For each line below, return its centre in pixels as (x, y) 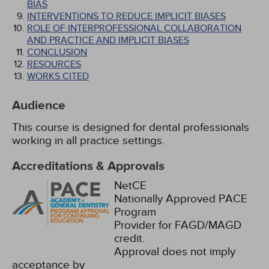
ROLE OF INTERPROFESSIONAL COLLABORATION (134, 28)
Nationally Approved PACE (181, 199)
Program (135, 212)
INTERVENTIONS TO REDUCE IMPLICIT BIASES (126, 16)
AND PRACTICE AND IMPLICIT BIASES (108, 40)
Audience (39, 106)
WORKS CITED (58, 76)
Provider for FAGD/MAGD (178, 225)
